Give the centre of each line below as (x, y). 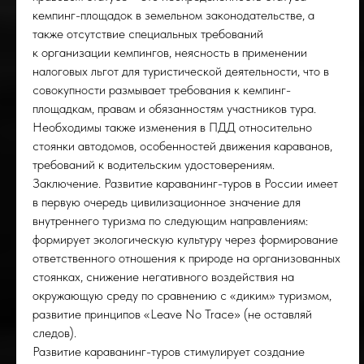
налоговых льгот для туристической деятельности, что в (181, 71)
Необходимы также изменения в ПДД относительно (172, 127)
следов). (54, 333)
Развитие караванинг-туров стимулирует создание (169, 351)
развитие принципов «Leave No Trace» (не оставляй (172, 314)
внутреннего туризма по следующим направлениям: (170, 221)
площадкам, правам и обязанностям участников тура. (174, 108)
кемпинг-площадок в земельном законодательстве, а (173, 15)
